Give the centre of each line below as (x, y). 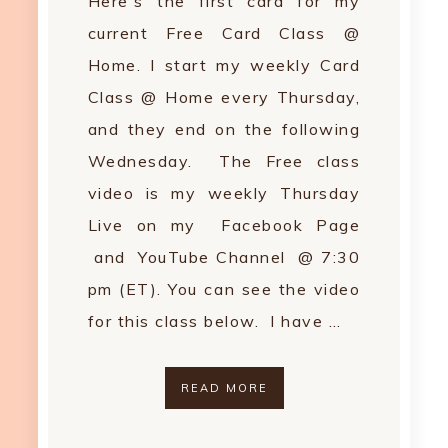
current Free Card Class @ (224, 33)
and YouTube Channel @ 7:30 (224, 257)
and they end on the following (224, 129)
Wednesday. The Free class (224, 161)
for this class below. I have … (214, 321)
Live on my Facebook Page (224, 225)
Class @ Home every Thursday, (224, 97)
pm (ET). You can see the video (224, 289)
